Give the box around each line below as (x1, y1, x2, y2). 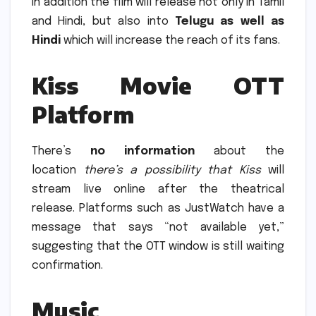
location (32, 164, 84, 177)
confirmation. (32, 260, 103, 272)
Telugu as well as (174, 16, 284, 28)
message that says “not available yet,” (32, 221, 284, 234)
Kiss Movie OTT (32, 71, 284, 100)
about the (195, 145, 284, 158)
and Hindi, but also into (32, 16, 175, 28)
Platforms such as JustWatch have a (79, 202, 285, 215)
